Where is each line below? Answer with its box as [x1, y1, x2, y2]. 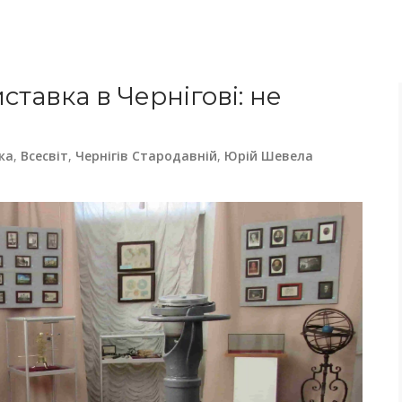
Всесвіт [21, 147, 68, 164]
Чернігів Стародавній [75, 147, 217, 164]
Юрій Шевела [224, 147, 313, 164]
